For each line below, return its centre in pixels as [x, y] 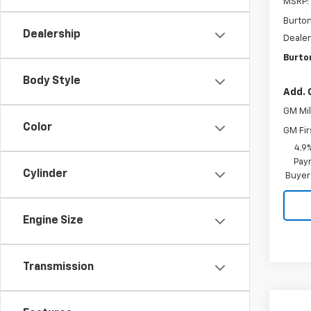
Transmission [58, 267]
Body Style [52, 81]
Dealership [52, 35]
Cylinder [45, 174]
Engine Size [53, 221]
